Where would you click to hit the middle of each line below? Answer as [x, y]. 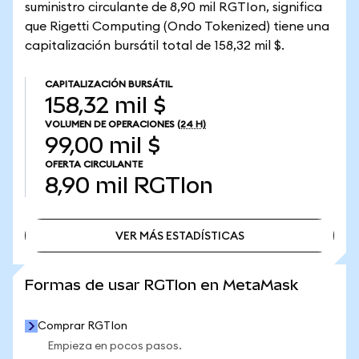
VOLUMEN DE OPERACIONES [110, 124]
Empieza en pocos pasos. [115, 346]
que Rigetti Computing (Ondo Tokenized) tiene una [177, 26]
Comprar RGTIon [83, 326]
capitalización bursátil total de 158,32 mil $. [155, 46]
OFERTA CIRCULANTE [94, 164]
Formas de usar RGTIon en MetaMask [161, 285]
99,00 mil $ [103, 145]
